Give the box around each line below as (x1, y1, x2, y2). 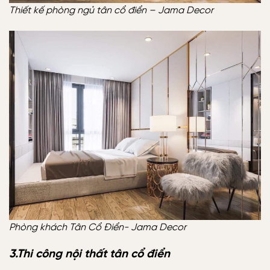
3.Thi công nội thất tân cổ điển (9, 248, 170, 261)
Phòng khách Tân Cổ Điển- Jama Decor (9, 222, 186, 233)
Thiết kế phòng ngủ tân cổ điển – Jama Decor (9, 5, 213, 16)
